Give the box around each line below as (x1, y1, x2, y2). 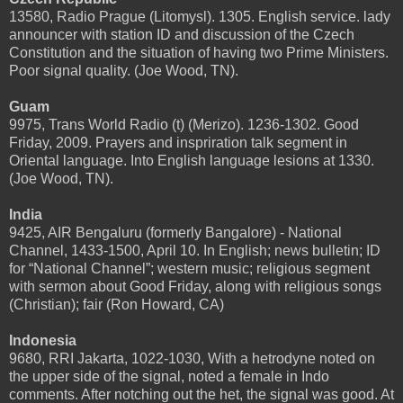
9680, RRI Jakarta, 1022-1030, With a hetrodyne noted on (9, 350, 375, 366)
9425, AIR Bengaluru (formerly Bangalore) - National (9, 224, 342, 240)
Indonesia (9, 332, 76, 348)
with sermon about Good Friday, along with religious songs (9, 278, 381, 294)
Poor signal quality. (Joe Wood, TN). (9, 62, 238, 78)
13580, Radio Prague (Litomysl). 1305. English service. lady (9, 8, 390, 24)
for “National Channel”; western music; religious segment (9, 260, 370, 276)
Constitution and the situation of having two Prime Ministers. (9, 44, 389, 60)
